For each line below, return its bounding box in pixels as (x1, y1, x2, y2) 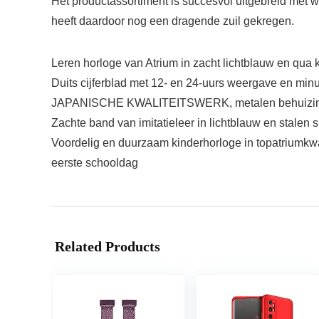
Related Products (55, 239, 160, 254)
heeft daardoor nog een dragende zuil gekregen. (51, 15, 294, 27)
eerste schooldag (51, 157, 138, 169)
